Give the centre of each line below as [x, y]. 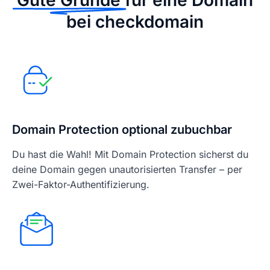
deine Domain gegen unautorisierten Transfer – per [127, 169]
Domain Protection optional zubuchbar [124, 130]
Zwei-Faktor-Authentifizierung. [81, 184]
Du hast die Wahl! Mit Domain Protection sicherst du [130, 154]
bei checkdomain [135, 22]
